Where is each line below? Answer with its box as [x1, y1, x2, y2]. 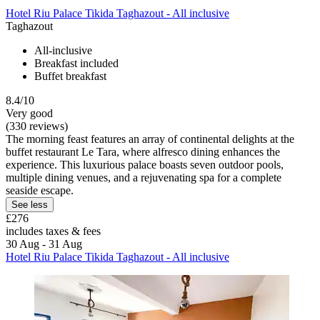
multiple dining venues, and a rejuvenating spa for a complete [6, 171, 281, 184]
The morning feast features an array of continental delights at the [6, 132, 294, 145]
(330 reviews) [6, 119, 68, 132]
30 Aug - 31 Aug [6, 237, 82, 250]
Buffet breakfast [34, 69, 106, 82]
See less [11, 199, 48, 210]
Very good [6, 106, 53, 119]
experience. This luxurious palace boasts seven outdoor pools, [6, 158, 284, 171]
